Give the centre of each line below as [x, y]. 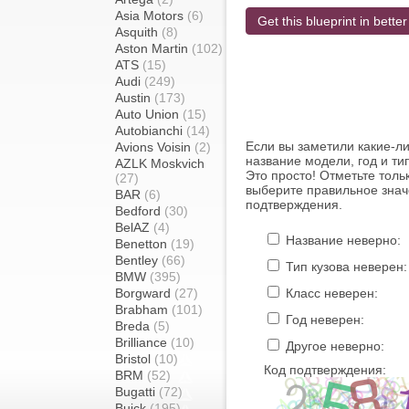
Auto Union [149, 114]
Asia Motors [151, 16]
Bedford [140, 211]
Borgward [145, 293]
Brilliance [143, 342]
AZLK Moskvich [160, 163]
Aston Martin [153, 48]
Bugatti [137, 392]
